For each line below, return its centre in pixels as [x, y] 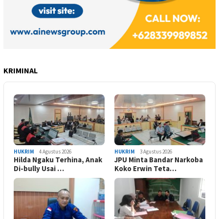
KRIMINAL [21, 70]
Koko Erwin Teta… [145, 169]
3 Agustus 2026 [156, 152]
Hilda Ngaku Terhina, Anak [58, 160]
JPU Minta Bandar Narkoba [159, 160]
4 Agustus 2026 [55, 152]
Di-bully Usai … [39, 169]
